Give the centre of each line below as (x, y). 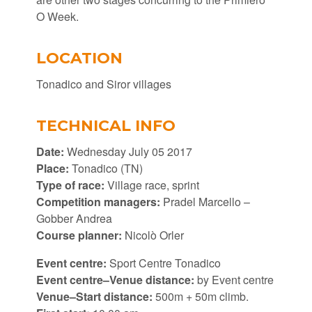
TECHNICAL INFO (106, 126)
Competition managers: (98, 202)
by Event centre (234, 280)
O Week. (57, 16)
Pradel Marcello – (205, 202)
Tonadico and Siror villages (103, 84)
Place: (52, 168)
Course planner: (79, 235)
